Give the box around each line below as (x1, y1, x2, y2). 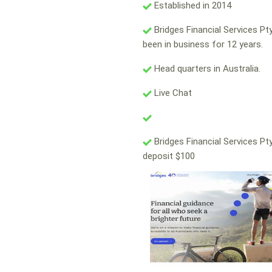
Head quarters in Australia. (152, 63, 260, 75)
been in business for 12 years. (143, 39, 263, 50)
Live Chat (152, 87, 192, 99)
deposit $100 (143, 151, 195, 162)
